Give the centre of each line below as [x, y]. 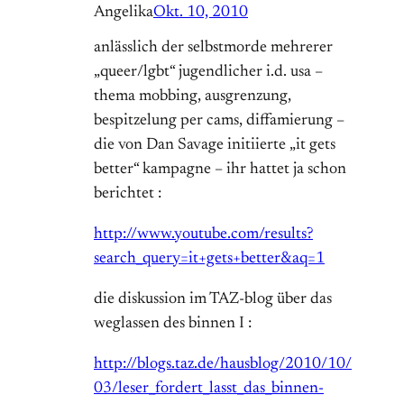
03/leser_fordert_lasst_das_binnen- [209, 389]
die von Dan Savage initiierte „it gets [215, 146]
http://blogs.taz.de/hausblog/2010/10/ [223, 365]
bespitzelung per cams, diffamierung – [219, 121]
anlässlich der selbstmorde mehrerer [213, 48]
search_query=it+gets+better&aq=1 [209, 259]
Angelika [124, 13]
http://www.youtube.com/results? [203, 235]
